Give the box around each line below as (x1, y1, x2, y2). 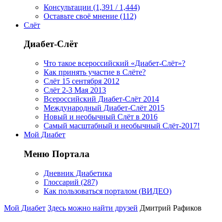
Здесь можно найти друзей (48, 203, 138, 212)
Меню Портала (24, 148, 90, 159)
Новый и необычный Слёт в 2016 (44, 112, 158, 121)
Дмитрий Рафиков (140, 203, 202, 212)
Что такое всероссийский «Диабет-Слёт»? (44, 59, 185, 68)
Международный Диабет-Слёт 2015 (44, 104, 165, 112)
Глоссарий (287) (44, 177, 98, 186)
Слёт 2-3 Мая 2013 (44, 86, 106, 95)
